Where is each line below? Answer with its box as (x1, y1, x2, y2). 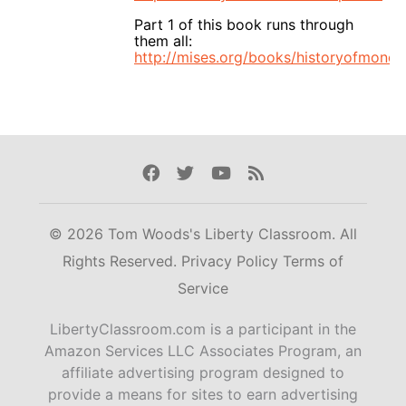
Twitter (175, 161, 234, 184)
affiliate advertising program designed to (62, 363, 344, 382)
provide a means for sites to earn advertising (48, 385, 358, 404)
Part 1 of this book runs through (134, 14, 353, 34)
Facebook (140, 161, 221, 184)
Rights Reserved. (63, 252, 181, 271)
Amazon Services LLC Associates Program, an (44, 342, 362, 361)
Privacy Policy (181, 252, 283, 271)
